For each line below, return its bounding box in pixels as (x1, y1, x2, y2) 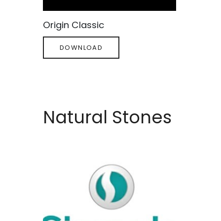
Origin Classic (43, 18, 104, 31)
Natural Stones (43, 105, 172, 130)
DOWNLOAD (60, 43, 103, 52)
